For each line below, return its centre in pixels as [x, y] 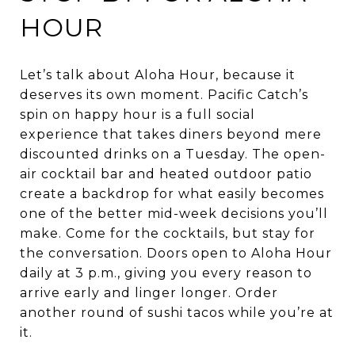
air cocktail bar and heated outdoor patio [166, 174]
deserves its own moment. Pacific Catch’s [164, 94]
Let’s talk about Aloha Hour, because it [158, 74]
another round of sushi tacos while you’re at [177, 312]
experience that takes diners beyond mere [171, 134]
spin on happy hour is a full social [137, 114]
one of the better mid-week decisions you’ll [174, 213]
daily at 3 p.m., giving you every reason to [166, 273]
